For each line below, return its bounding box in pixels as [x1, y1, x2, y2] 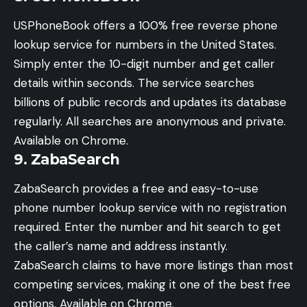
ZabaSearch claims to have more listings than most [14, 258, 293, 273]
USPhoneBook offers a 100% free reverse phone [14, 17, 278, 33]
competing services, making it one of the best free [14, 277, 291, 293]
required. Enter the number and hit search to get [14, 219, 281, 235]
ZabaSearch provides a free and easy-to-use [14, 181, 258, 197]
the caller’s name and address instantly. [14, 238, 228, 254]
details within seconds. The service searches [14, 75, 254, 90]
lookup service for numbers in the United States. [14, 36, 276, 52]
